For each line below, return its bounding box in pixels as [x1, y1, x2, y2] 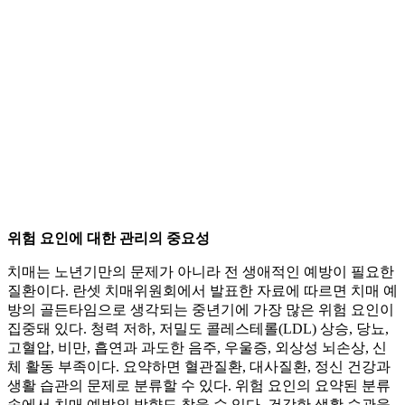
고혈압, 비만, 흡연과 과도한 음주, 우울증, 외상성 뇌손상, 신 [7, 340, 387, 356]
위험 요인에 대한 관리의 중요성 [7, 231, 210, 247]
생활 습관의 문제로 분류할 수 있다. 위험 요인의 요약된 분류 [7, 378, 391, 394]
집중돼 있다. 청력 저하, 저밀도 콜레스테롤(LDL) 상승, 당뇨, [7, 321, 389, 337]
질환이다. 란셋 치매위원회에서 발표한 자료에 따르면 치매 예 [7, 283, 398, 299]
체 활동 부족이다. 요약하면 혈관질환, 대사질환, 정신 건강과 [7, 359, 391, 375]
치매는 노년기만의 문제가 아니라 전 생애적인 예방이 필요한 [7, 264, 394, 280]
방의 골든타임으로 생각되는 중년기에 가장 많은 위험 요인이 [7, 302, 394, 318]
